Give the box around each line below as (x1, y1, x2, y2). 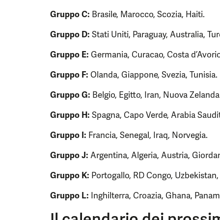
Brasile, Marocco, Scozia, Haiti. (90, 9, 205, 20)
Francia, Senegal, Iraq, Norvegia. (86, 130, 208, 140)
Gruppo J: (50, 150, 88, 161)
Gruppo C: (50, 9, 90, 20)
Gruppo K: (50, 170, 89, 181)
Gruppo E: (50, 49, 89, 60)
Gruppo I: (50, 130, 86, 140)
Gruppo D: (50, 29, 90, 40)
